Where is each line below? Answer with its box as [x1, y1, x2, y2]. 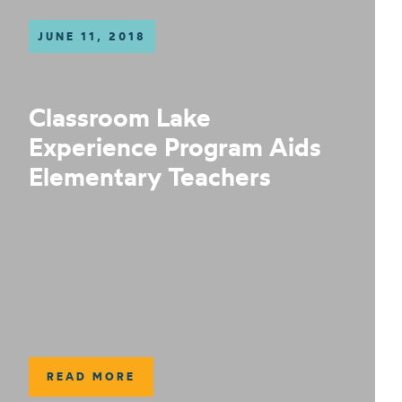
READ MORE [46, 370, 135, 383]
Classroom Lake [28, 101, 211, 133]
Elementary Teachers [28, 161, 271, 192]
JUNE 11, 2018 [37, 30, 146, 43]
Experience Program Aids [28, 131, 321, 162]
